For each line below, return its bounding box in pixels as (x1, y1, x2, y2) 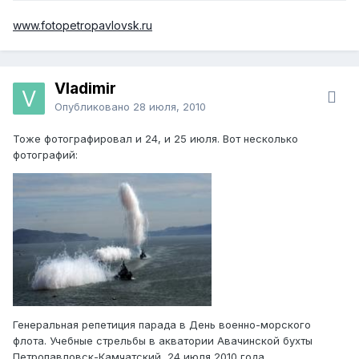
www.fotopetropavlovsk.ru (13, 18, 152, 32)
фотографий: (13, 147, 78, 161)
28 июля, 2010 (133, 99, 206, 113)
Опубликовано (54, 99, 133, 113)
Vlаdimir (54, 79, 116, 98)
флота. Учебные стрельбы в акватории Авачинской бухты (13, 334, 313, 348)
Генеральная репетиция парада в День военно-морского (13, 318, 311, 332)
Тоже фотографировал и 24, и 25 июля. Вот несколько (13, 131, 298, 145)
